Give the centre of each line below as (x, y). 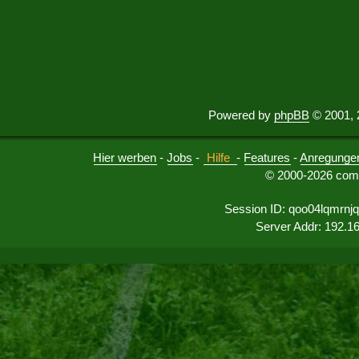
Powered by (241, 115)
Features (267, 158)
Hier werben (125, 158)
